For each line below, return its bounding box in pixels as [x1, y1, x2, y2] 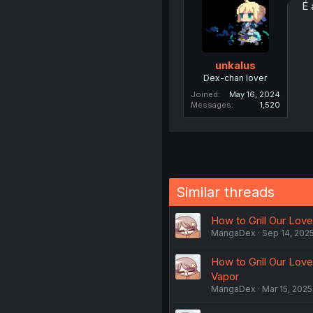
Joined [190, 89, 218, 99]
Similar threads [175, 183, 275, 201]
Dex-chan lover [203, 72, 268, 83]
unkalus [214, 58, 256, 72]
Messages [190, 99, 231, 110]
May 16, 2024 [228, 89, 280, 99]
